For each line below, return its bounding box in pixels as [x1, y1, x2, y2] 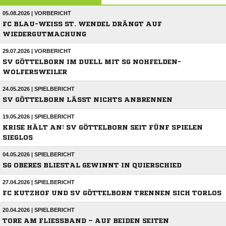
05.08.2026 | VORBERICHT [3, 10, 71, 17]
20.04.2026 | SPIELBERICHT [3, 207, 75, 213]
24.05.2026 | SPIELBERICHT [3, 86, 75, 92]
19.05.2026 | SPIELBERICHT [3, 114, 75, 120]
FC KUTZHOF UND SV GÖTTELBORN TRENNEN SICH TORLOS [3, 190, 221, 197]
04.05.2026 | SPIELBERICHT [3, 151, 75, 158]
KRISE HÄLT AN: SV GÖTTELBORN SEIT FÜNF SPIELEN [3, 124, 203, 131]
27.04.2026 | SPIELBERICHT [3, 179, 75, 186]
